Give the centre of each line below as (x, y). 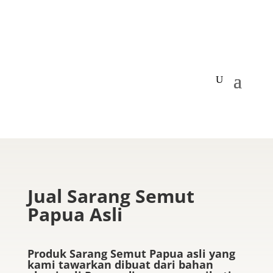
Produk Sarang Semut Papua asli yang (131, 253)
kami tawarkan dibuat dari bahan (120, 264)
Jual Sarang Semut (111, 196)
